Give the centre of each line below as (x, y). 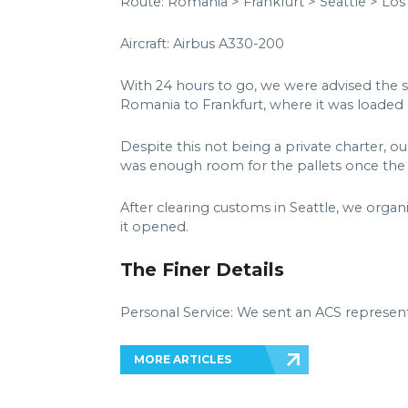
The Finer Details (202, 270)
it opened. (154, 227)
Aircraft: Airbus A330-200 (202, 44)
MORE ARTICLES (183, 359)
